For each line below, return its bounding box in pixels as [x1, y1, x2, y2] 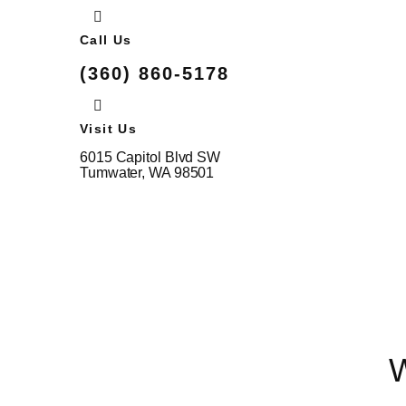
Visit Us [80, 121, 138, 136]
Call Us [80, 32, 132, 47]
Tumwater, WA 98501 [80, 164, 215, 180]
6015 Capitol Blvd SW [80, 149, 220, 165]
